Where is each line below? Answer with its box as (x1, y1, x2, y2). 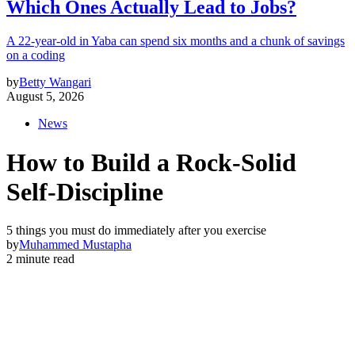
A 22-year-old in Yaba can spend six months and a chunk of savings (6, 34, 345, 48)
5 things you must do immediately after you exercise (6, 223, 266, 237)
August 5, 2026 (6, 90, 84, 104)
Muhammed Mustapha (19, 238, 132, 251)
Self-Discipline (6, 177, 163, 206)
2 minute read (6, 252, 74, 265)
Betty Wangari (19, 75, 91, 90)
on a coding (6, 48, 65, 63)
